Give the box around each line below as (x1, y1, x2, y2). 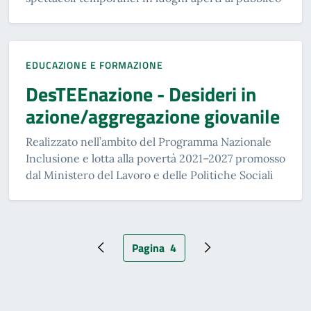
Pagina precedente (99, 246, 189, 264)
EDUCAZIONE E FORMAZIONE (26, 58, 163, 72)
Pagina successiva (206, 246, 294, 264)
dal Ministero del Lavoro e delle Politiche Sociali (26, 168, 274, 182)
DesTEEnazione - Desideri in (26, 79, 256, 109)
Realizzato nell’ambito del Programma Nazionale (26, 135, 271, 149)
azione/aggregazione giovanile (26, 101, 280, 131)
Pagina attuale (153, 246, 222, 264)
